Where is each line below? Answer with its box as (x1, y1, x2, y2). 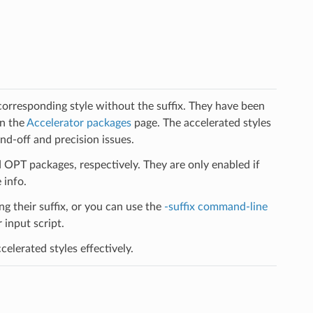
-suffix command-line (163, 201, 268, 213)
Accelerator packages (26, 117, 131, 129)
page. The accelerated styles (131, 117, 271, 129)
